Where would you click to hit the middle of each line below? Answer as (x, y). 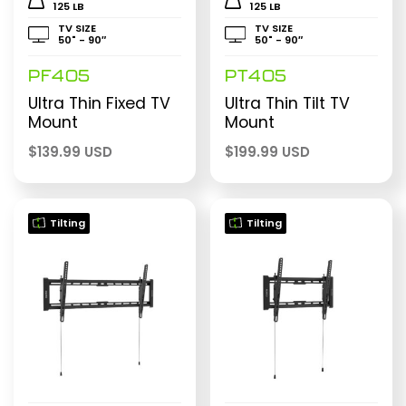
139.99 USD (75, 151)
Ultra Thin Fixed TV (99, 103)
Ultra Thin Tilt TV (288, 103)
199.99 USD (272, 151)
